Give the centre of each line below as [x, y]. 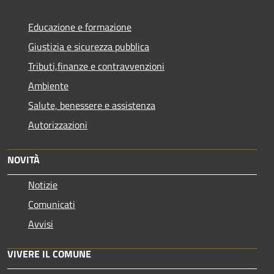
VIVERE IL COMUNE [49, 254]
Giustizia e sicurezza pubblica [89, 47]
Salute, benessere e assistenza [92, 106]
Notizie [43, 185]
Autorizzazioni [58, 125]
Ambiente [48, 86]
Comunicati [52, 205]
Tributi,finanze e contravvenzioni [96, 66]
